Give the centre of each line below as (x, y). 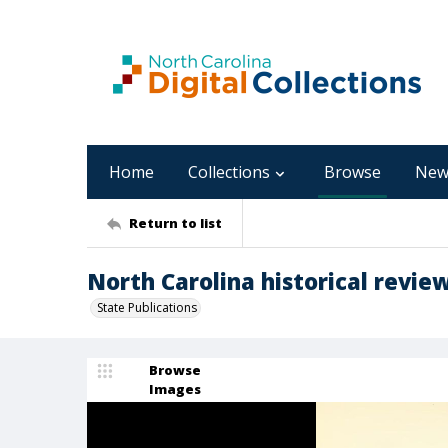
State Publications (147, 307)
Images (175, 389)
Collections (229, 172)
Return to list (175, 222)
